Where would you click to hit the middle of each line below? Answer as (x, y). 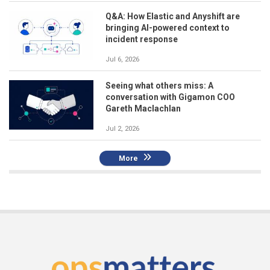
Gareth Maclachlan (143, 109)
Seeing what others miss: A (159, 86)
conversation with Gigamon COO (170, 97)
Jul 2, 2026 (122, 129)
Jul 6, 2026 (122, 60)
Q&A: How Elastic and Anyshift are (173, 17)
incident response (142, 39)
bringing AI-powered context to (168, 28)
